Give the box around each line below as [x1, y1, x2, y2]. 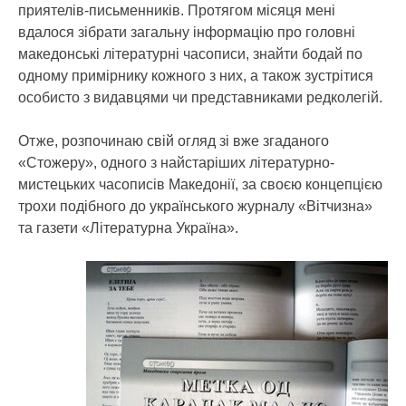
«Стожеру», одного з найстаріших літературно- [18, 155, 334, 170]
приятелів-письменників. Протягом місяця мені [18, 3, 335, 18]
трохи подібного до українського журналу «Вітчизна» [18, 198, 372, 214]
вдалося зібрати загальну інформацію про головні [18, 24, 355, 40]
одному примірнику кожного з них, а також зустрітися [18, 68, 373, 83]
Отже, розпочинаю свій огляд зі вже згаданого [18, 133, 329, 149]
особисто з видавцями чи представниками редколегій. [18, 90, 382, 105]
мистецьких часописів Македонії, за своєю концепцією [18, 177, 382, 192]
